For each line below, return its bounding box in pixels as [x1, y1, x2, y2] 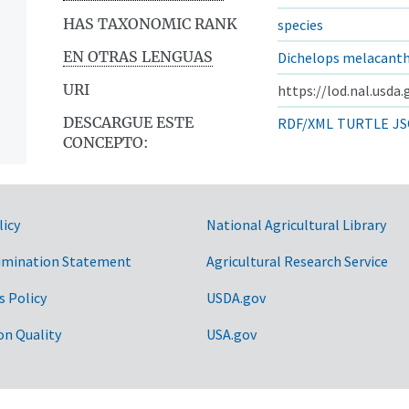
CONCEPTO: [63, 132, 148, 152]
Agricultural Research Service [206, 251, 388, 270]
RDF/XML [278, 113, 333, 132]
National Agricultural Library [206, 215, 386, 234]
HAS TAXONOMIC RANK [63, 14, 237, 33]
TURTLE [337, 113, 389, 132]
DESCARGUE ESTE [63, 112, 194, 131]
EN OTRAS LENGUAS [63, 47, 213, 66]
